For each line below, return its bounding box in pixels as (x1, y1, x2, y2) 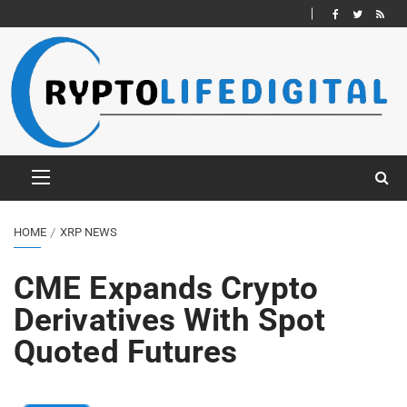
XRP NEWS (59, 224, 118, 239)
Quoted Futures (14, 333, 238, 371)
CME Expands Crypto (14, 269, 318, 307)
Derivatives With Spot (14, 301, 326, 339)
